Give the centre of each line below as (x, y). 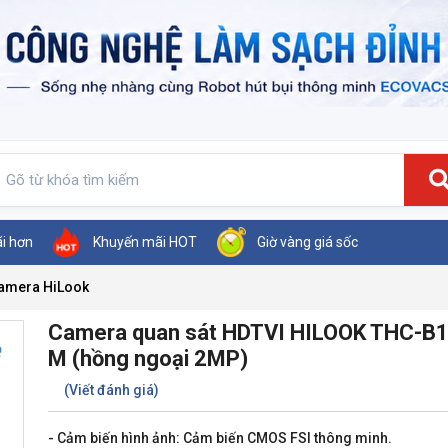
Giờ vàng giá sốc (307, 241)
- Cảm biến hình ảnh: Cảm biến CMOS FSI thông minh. (220, 437)
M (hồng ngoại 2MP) (148, 358)
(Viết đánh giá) (111, 389)
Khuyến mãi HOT (145, 241)
